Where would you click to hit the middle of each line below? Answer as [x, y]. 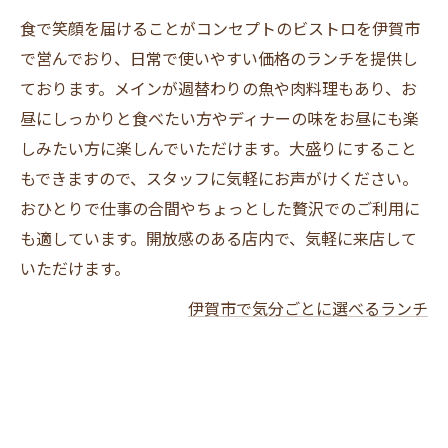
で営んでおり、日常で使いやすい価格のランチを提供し [219, 59]
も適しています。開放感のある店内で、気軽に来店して [218, 239]
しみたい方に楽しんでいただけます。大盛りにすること [218, 149]
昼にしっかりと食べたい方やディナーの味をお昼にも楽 [219, 119]
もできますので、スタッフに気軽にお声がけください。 [219, 179]
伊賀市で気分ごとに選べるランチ [308, 309]
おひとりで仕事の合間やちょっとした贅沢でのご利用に [220, 209]
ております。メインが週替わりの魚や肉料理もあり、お [218, 89]
